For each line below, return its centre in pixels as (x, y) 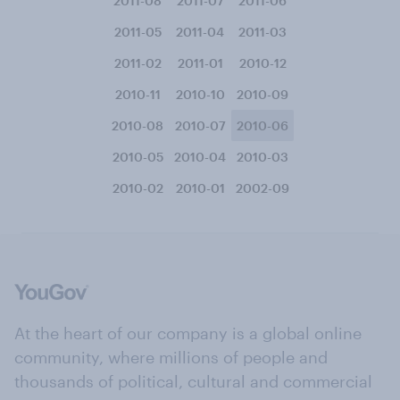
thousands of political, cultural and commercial (193, 381)
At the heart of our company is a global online (188, 333)
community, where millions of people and (171, 357)
